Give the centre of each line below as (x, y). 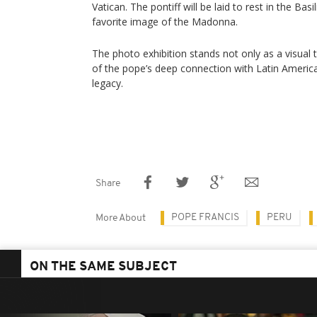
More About (121, 218)
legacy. (108, 83)
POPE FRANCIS (205, 218)
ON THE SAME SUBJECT (103, 267)
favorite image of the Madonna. (165, 22)
